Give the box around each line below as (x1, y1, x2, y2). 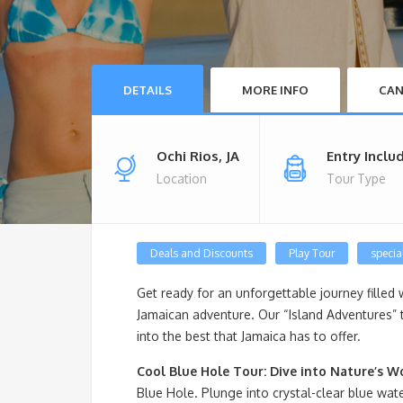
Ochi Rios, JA (157, 148, 239, 166)
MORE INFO (242, 83, 309, 98)
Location (157, 171, 207, 187)
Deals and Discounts (150, 246, 253, 261)
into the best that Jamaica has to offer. (137, 328, 361, 345)
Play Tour (289, 246, 335, 261)
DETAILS (123, 83, 172, 98)
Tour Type (327, 171, 386, 187)
